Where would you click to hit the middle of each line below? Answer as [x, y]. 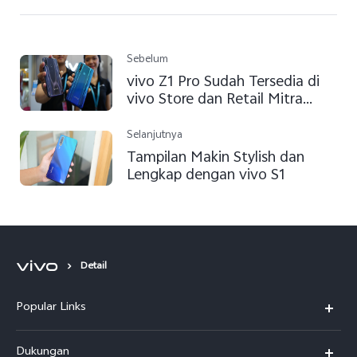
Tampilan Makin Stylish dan [216, 158]
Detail [94, 267]
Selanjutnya [155, 135]
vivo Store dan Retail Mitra [215, 101]
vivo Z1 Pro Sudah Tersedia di [224, 83]
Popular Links [51, 308]
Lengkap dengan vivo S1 [206, 176]
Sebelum [148, 61]
